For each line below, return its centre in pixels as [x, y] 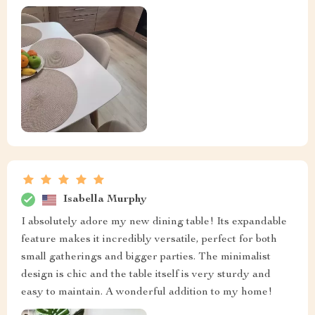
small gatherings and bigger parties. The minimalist [146, 258]
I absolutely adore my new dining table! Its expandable [154, 223]
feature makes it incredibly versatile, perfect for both [149, 240]
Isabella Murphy [105, 199]
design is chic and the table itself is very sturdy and [146, 275]
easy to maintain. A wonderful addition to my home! [147, 293]
